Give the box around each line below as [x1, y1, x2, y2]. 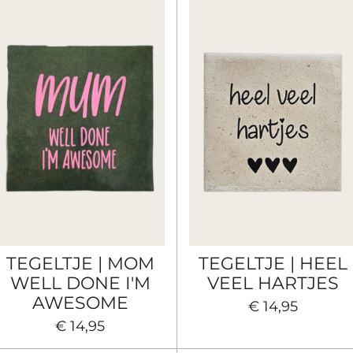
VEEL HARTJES [206, 273, 339, 294]
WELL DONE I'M [9, 273, 150, 294]
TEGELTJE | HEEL [198, 253, 347, 274]
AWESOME [32, 292, 128, 314]
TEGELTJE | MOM [6, 253, 154, 274]
